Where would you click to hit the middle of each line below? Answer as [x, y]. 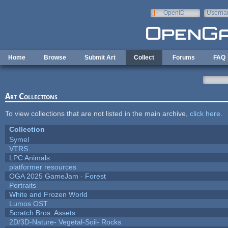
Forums [184, 58]
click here [205, 113]
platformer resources [42, 167]
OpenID [174, 13]
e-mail [215, 20]
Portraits [22, 185]
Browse [55, 58]
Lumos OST [28, 203]
